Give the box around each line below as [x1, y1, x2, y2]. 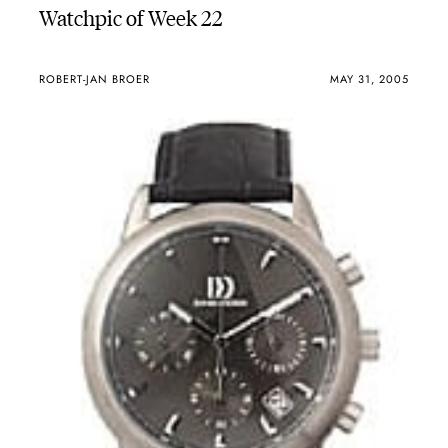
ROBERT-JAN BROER [38, 70, 150, 87]
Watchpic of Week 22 [38, 2, 223, 32]
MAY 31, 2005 [330, 70, 410, 87]
